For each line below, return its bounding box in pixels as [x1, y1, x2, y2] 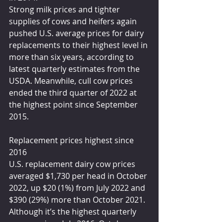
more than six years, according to [9, 52, 136, 63]
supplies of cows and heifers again [9, 16, 139, 27]
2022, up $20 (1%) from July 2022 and [9, 182, 147, 194]
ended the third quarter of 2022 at [9, 87, 139, 99]
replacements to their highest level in [9, 40, 150, 51]
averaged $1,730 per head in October [9, 170, 149, 182]
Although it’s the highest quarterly [9, 206, 138, 218]
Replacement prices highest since [9, 135, 136, 146]
